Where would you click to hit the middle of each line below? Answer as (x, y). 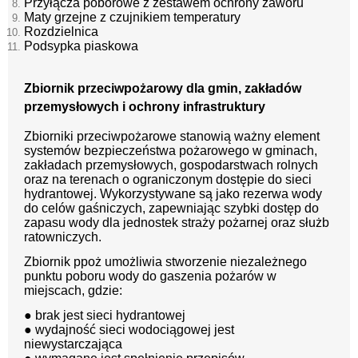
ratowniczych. (63, 237)
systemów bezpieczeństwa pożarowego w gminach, (171, 151)
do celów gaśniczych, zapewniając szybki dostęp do (171, 209)
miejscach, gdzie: (73, 291)
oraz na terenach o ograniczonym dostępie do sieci (168, 180)
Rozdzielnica (61, 32)
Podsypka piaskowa (81, 46)
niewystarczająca (73, 344)
